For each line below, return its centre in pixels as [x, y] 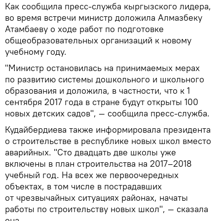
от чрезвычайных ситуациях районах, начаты [96, 197]
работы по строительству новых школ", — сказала [107, 209]
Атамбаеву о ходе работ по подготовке [84, 29]
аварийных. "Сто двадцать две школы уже [91, 152]
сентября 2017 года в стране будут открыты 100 [102, 102]
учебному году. [36, 51]
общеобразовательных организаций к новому [98, 40]
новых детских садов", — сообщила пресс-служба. [107, 113]
